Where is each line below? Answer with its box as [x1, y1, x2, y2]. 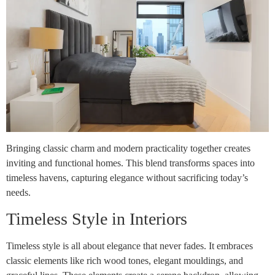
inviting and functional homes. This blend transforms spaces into [6, 157, 255, 168]
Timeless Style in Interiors [6, 209, 187, 229]
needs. [6, 187, 31, 198]
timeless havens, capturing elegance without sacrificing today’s [6, 172, 248, 183]
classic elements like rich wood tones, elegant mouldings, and [6, 255, 243, 266]
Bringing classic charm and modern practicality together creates [6, 142, 250, 153]
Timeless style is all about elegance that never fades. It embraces [6, 241, 253, 252]
